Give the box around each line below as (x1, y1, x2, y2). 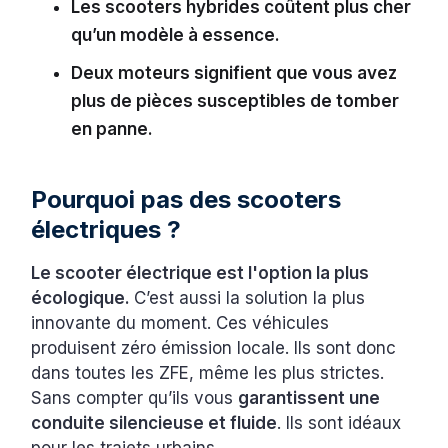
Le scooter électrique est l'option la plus (31, 263, 370, 284)
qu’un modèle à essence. (71, 25, 281, 46)
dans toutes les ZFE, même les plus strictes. (31, 363, 385, 384)
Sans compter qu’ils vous (31, 388, 239, 409)
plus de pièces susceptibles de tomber (71, 91, 400, 112)
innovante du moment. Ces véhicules (31, 313, 330, 334)
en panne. (71, 119, 154, 140)
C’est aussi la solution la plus (134, 288, 366, 309)
